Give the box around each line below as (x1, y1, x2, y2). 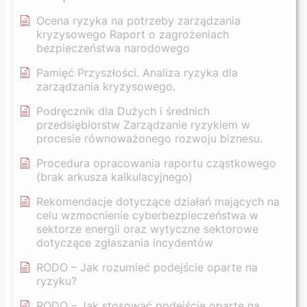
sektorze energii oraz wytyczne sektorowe (36, 221, 258, 236)
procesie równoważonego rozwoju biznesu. (36, 131, 262, 145)
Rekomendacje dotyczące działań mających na (36, 194, 280, 208)
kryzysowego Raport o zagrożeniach (36, 27, 229, 41)
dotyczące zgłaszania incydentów (36, 235, 213, 249)
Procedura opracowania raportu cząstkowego (36, 156, 276, 170)
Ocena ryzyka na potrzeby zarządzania (36, 13, 241, 27)
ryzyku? (36, 273, 77, 288)
